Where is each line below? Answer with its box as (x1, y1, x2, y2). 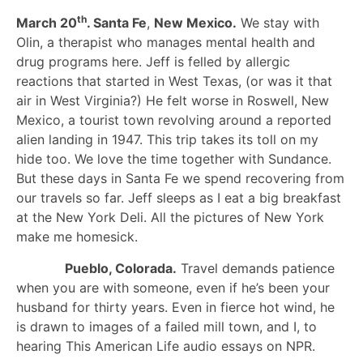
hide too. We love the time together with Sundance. (16, 151, 331, 168)
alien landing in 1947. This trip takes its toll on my (16, 131, 318, 148)
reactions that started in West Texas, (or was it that (16, 73, 332, 90)
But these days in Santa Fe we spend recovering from (16, 170, 344, 187)
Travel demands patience (177, 259, 335, 276)
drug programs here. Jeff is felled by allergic (16, 53, 290, 70)
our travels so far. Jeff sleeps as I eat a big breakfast (16, 190, 341, 207)
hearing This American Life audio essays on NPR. (16, 337, 315, 354)
